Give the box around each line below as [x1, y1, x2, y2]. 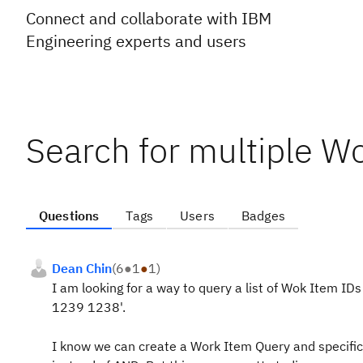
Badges [241, 207, 285, 224]
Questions [39, 207, 100, 224]
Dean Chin [52, 260, 112, 276]
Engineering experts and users [26, 30, 246, 52]
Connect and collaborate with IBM [26, 7, 271, 29]
